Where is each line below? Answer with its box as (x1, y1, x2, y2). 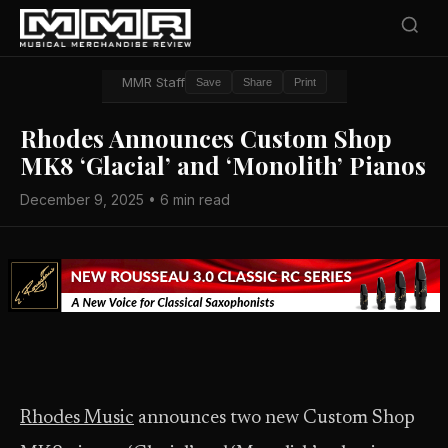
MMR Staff (121, 74, 185, 90)
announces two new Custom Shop (134, 409, 415, 428)
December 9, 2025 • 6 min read (20, 191, 230, 208)
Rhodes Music (20, 409, 134, 428)
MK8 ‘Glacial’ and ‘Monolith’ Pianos (20, 149, 426, 181)
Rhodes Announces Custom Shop (20, 122, 392, 154)
